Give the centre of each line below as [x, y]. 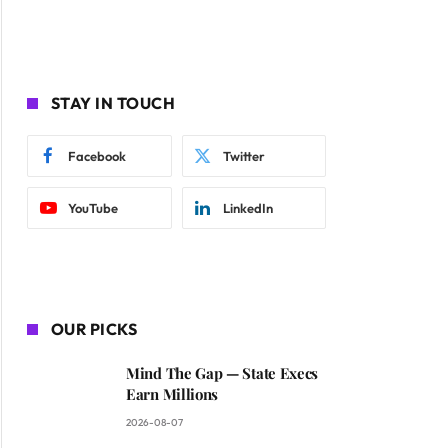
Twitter [243, 156]
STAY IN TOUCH [113, 103]
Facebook [97, 156]
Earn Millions [172, 394]
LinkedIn [247, 208]
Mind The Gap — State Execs [222, 373]
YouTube [93, 208]
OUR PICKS [94, 329]
